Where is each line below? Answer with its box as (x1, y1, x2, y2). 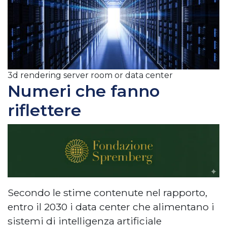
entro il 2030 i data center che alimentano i (8, 200, 214, 213)
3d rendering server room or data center (8, 70, 173, 80)
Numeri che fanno (8, 81, 160, 101)
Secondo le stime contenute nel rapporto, (8, 186, 207, 199)
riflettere (8, 100, 81, 120)
